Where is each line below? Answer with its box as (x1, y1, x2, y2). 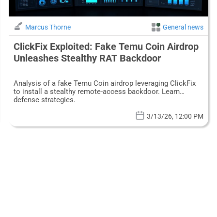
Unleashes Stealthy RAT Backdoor (13, 52, 161, 64)
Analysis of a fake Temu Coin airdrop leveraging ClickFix (13, 79, 196, 88)
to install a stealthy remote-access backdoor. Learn (13, 87, 180, 96)
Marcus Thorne (25, 23, 71, 31)
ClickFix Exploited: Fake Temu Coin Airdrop (13, 41, 199, 53)
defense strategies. (13, 95, 76, 105)
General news (163, 23, 204, 31)
